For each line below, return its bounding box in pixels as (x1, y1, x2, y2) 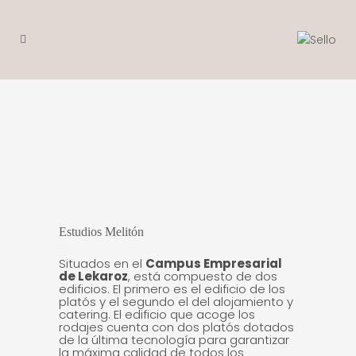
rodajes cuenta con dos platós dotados (59, 319, 294, 335)
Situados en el (59, 255, 145, 272)
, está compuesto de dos (128, 268, 277, 284)
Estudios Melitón (59, 225, 144, 238)
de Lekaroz (59, 268, 128, 284)
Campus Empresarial (145, 255, 282, 272)
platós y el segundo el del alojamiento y (59, 293, 293, 310)
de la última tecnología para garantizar (59, 331, 289, 348)
